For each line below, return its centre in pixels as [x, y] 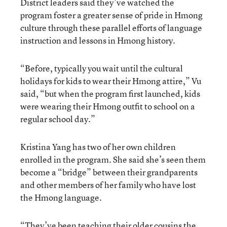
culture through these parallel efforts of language [111, 27]
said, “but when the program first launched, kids [110, 93]
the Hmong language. [61, 197]
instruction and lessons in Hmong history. [98, 40]
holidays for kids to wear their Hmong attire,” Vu [111, 81]
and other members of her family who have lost [108, 184]
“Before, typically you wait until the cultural [102, 68]
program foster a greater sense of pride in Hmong [111, 15]
